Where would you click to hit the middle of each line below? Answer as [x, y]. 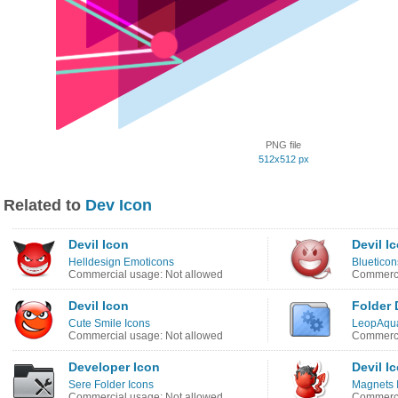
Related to [44, 205]
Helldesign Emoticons [121, 262]
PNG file [283, 145]
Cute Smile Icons [109, 323]
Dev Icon [119, 205]
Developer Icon [114, 367]
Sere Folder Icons [111, 385]
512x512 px [283, 159]
